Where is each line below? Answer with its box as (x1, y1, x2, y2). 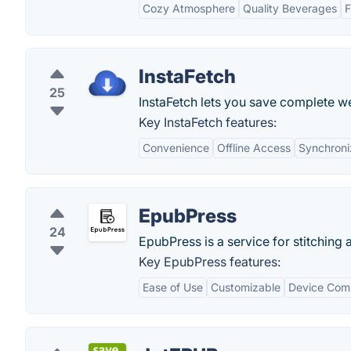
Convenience (143, 141, 209, 154)
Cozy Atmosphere (143, 2, 235, 15)
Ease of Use (143, 280, 203, 294)
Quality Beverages (243, 2, 337, 15)
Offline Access (217, 141, 291, 154)
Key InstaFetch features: (139, 114, 277, 130)
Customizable (211, 280, 280, 294)
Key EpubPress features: (139, 254, 280, 270)
